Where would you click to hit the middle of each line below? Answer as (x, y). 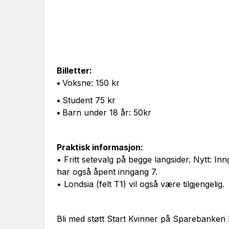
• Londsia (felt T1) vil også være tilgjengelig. (141, 184)
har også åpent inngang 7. (107, 172)
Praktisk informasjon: (100, 147)
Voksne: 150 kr (91, 83)
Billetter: (74, 71)
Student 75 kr (89, 100)
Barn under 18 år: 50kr (107, 112)
